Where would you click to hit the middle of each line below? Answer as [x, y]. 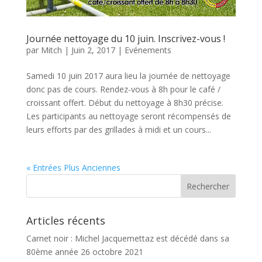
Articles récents [65, 220]
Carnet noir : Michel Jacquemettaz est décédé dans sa [127, 238]
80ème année [52, 251]
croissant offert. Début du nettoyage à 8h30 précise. [125, 102]
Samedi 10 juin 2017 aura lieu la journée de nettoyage [128, 75]
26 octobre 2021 [112, 251]
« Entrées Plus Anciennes [73, 167]
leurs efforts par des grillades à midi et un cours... [118, 129]
